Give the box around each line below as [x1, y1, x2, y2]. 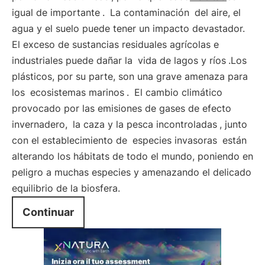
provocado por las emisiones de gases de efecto [12, 102, 231, 114]
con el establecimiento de [12, 134, 130, 146]
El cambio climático [134, 86, 222, 98]
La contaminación [110, 7, 189, 18]
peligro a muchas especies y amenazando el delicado [12, 166, 251, 178]
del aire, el [192, 7, 241, 18]
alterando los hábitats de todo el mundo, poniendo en [12, 150, 253, 162]
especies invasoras [132, 134, 217, 146]
